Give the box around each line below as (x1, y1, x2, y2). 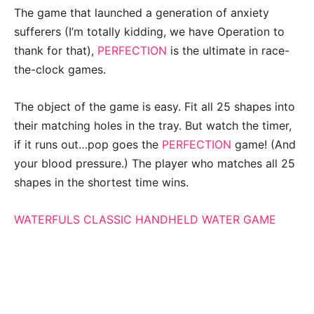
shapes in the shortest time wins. (14, 175, 189, 190)
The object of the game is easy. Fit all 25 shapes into (14, 100, 295, 114)
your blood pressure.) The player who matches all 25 (14, 156, 295, 171)
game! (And (231, 137, 296, 152)
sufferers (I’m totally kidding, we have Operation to (14, 25, 285, 39)
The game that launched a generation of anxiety (14, 6, 269, 20)
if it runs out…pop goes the (14, 137, 162, 152)
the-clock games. (14, 62, 106, 77)
